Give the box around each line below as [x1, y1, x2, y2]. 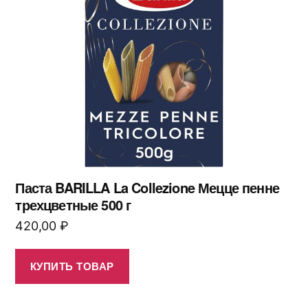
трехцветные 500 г [15, 194, 131, 214]
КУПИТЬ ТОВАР [30, 258, 114, 274]
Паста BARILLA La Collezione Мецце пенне [15, 177, 279, 197]
